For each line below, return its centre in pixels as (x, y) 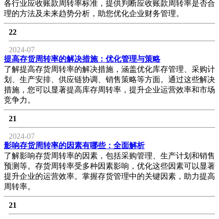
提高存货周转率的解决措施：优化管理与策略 (82, 59)
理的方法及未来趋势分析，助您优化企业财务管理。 (94, 13)
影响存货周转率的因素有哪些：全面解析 (74, 145)
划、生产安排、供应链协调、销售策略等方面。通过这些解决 (109, 79)
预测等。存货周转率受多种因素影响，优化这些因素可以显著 (109, 166)
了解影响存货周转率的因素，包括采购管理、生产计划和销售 (109, 155)
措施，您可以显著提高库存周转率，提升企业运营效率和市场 (109, 89)
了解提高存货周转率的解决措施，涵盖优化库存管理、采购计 (109, 69)
